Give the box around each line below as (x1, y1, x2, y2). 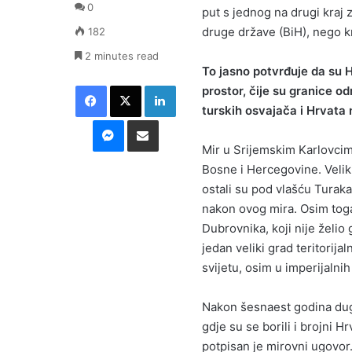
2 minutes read (82, 49, 159, 62)
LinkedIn (174, 79, 216, 91)
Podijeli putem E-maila (157, 113, 182, 126)
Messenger (123, 113, 179, 126)
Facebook (105, 79, 154, 91)
